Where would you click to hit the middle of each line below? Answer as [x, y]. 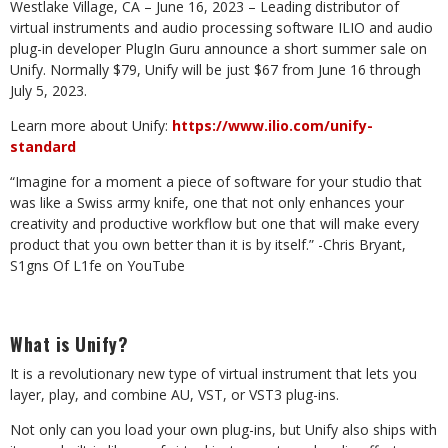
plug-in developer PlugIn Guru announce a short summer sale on [218, 48]
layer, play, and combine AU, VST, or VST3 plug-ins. [174, 394]
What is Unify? [69, 344]
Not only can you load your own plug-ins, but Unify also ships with [223, 429]
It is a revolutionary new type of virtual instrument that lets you [213, 373]
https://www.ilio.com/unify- [272, 125]
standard [43, 146]
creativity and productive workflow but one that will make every [214, 223]
